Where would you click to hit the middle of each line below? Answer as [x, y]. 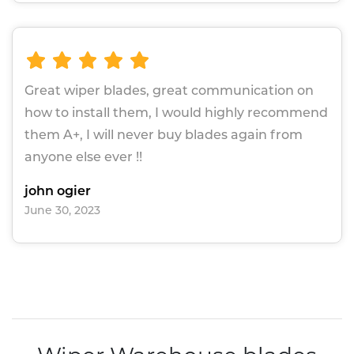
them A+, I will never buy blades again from [164, 135]
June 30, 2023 [62, 211]
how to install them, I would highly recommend [176, 113]
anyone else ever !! [83, 157]
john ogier [58, 191]
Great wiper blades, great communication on [169, 91]
